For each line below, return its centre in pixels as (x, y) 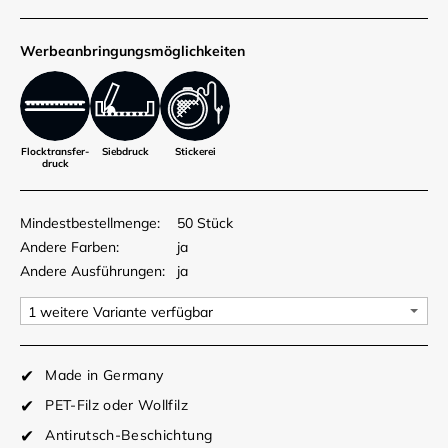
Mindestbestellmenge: (90, 222)
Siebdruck (125, 151)
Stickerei (195, 151)
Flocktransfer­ (55, 151)
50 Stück (205, 222)
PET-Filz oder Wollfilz (116, 404)
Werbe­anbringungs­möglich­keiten (132, 50)
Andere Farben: (69, 246)
